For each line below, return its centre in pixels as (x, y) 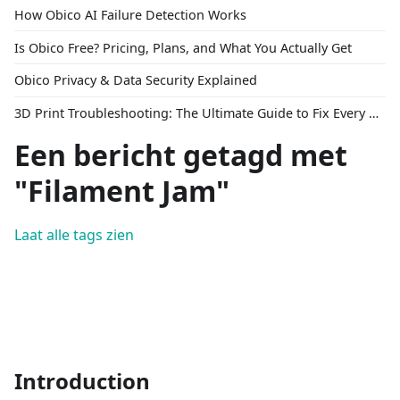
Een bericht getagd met (181, 155)
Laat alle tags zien (74, 235)
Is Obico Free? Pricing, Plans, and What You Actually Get (183, 47)
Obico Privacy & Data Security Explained (136, 80)
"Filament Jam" (122, 191)
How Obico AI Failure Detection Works (130, 14)
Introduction (82, 381)
